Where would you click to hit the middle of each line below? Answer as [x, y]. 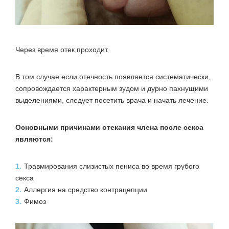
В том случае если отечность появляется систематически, [113, 76]
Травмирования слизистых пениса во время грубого [112, 166]
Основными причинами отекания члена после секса [109, 127]
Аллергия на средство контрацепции [86, 189]
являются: [34, 139]
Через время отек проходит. [62, 49]
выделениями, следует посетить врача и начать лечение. [112, 100]
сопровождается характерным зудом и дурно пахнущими [112, 88]
